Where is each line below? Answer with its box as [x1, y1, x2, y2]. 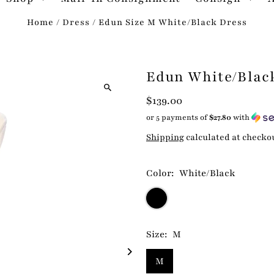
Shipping [146, 131, 184, 144]
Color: [146, 167, 176, 180]
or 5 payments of [146, 113, 209, 123]
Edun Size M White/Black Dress [98, 17, 247, 29]
